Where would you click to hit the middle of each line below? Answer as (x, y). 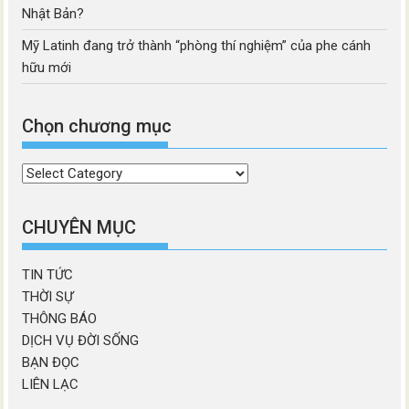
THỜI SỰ (48, 296)
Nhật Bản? (53, 13)
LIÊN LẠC (51, 384)
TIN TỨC (48, 274)
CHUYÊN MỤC (79, 227)
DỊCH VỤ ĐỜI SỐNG (81, 340)
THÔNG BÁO (60, 318)
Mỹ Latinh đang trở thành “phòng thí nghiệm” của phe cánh (197, 45)
